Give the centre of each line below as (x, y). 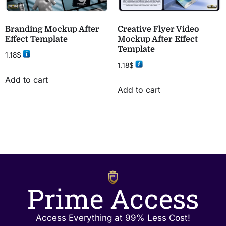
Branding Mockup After (52, 30)
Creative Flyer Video (158, 30)
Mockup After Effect (157, 40)
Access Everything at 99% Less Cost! (113, 218)
